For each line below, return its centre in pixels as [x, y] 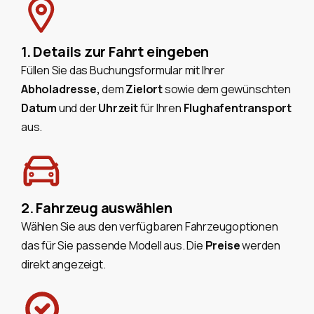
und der [78, 108]
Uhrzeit [119, 108]
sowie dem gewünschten [227, 89]
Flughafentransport [238, 108]
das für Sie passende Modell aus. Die [113, 246]
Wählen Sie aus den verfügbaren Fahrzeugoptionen [150, 227]
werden [261, 246]
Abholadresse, [62, 89]
